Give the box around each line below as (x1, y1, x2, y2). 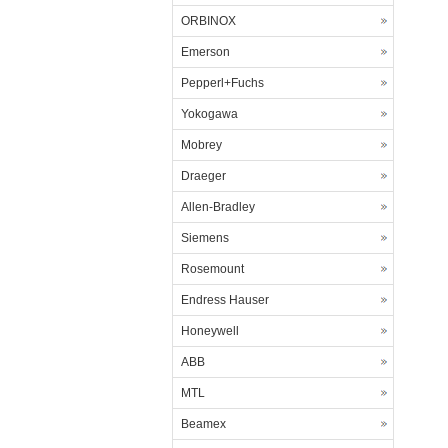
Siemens (181, 231, 229, 245)
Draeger (181, 169, 226, 183)
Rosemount (181, 262, 244, 276)
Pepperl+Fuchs (181, 76, 264, 90)
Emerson (181, 45, 230, 59)
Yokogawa (181, 107, 238, 121)
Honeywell (181, 324, 239, 338)
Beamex (181, 417, 226, 431)
